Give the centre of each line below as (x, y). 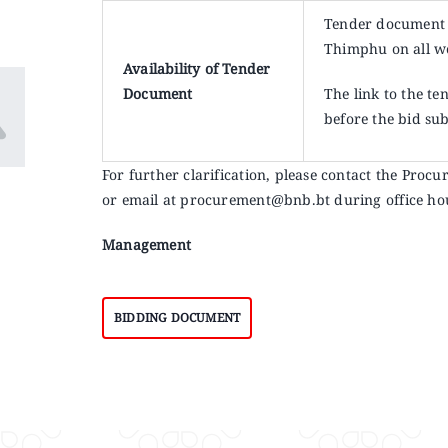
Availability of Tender (196, 68)
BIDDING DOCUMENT (177, 317)
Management (146, 244)
